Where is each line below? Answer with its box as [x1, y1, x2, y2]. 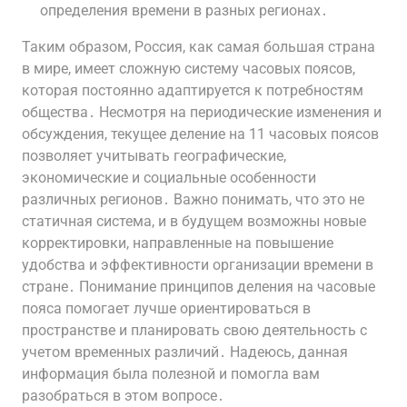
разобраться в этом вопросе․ [22, 387, 224, 404]
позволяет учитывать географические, [22, 147, 286, 164]
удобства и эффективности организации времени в [22, 256, 373, 273]
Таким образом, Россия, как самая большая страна [22, 38, 375, 55]
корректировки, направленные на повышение [22, 234, 333, 252]
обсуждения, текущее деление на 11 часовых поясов [22, 125, 379, 143]
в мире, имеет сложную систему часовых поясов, [22, 60, 355, 77]
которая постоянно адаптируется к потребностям [22, 82, 363, 99]
